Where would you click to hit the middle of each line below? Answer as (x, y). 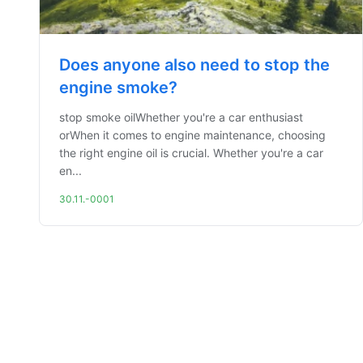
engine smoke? (118, 88)
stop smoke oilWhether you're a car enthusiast (181, 117)
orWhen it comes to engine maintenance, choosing (192, 135)
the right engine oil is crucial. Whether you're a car (191, 153)
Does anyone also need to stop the (194, 65)
